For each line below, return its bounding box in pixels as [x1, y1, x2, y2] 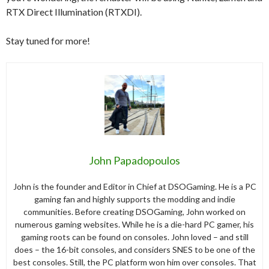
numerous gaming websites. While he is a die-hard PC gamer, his [15, 219, 254, 229]
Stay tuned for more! [6, 34, 90, 46]
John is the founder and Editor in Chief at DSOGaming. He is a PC [13, 181, 256, 192]
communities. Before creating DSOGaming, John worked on [23, 206, 246, 217]
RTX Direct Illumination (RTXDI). [6, 5, 142, 17]
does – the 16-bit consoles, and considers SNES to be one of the [14, 244, 255, 255]
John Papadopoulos [89, 153, 180, 167]
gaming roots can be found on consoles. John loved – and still [20, 231, 249, 242]
